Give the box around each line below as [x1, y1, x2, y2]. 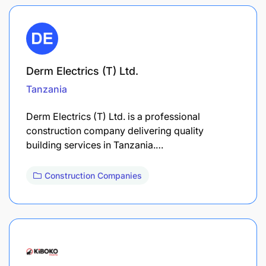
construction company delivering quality [26, 124, 204, 137]
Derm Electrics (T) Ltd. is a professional [26, 110, 200, 122]
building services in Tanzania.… [26, 138, 163, 151]
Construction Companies [45, 170, 142, 180]
